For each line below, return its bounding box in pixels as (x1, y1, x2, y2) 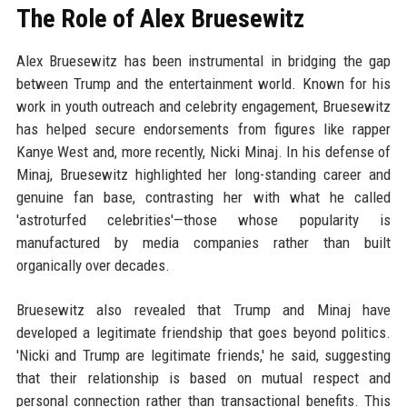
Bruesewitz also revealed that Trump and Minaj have (15, 301, 392, 319)
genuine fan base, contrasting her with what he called (15, 188, 392, 206)
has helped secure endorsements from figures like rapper (15, 120, 392, 138)
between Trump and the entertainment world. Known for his (15, 74, 392, 93)
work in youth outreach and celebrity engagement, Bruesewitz (15, 97, 392, 115)
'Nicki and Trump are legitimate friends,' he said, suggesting (15, 346, 392, 364)
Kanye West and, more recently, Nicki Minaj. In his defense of (15, 143, 392, 161)
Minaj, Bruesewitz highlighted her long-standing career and (15, 165, 392, 184)
